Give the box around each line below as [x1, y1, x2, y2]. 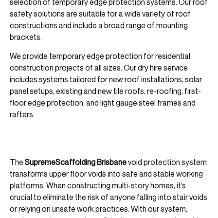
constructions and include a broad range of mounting [10, 20, 188, 31]
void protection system [127, 157, 207, 167]
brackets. [10, 32, 42, 42]
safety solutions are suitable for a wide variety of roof [10, 9, 191, 19]
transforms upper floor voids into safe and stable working [10, 168, 203, 179]
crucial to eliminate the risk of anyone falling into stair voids [10, 192, 207, 202]
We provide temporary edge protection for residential [10, 51, 190, 61]
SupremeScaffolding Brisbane [25, 157, 127, 167]
